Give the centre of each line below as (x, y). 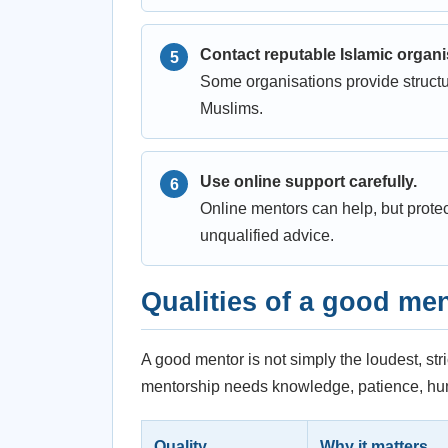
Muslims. (231, 108)
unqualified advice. (267, 235)
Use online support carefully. (308, 181)
